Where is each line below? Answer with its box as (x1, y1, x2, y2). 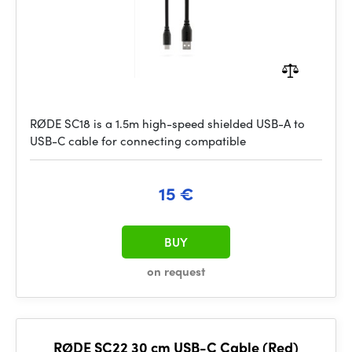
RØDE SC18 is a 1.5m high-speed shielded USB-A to (30, 115, 305, 132)
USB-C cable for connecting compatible (30, 132, 246, 149)
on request (147, 262, 205, 280)
